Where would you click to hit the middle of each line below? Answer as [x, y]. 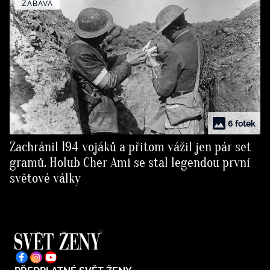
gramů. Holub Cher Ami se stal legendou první [130, 163]
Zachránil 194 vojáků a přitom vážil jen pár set [130, 147]
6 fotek [242, 123]
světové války [45, 179]
